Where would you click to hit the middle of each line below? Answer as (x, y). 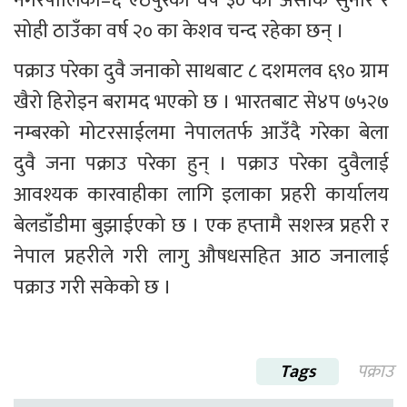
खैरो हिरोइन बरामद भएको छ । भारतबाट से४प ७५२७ (203, 103)
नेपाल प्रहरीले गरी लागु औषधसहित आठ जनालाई (203, 257)
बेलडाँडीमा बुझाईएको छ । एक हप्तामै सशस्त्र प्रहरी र (203, 226)
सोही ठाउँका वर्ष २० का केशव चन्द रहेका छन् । (179, 32)
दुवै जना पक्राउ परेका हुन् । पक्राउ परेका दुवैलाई (203, 164)
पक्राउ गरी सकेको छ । (93, 288)
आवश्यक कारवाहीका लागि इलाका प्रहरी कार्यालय (203, 195)
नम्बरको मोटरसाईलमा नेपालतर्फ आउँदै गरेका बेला (203, 134)
